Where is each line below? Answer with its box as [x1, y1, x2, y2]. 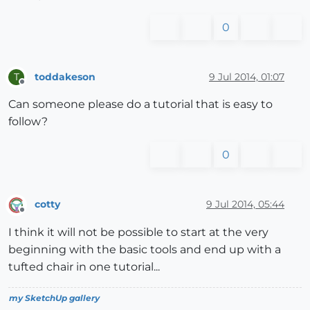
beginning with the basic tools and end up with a [8, 242, 281, 256]
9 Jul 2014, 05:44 [206, 197, 284, 210]
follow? [8, 115, 48, 129]
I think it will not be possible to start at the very [8, 225, 268, 239]
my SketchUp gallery [9, 292, 100, 303]
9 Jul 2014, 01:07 [209, 70, 284, 83]
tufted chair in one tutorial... [8, 259, 160, 273]
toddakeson [35, 70, 95, 83]
